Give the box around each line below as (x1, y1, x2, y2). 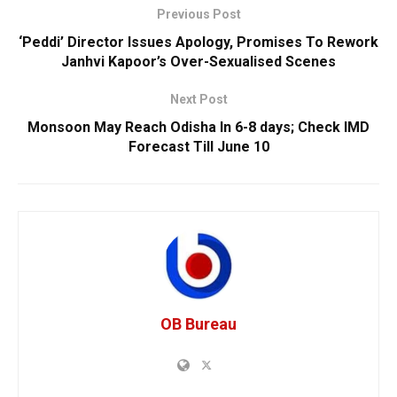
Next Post (169, 92, 228, 107)
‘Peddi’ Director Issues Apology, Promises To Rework (19, 34, 378, 51)
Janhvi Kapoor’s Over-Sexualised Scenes (61, 53, 336, 71)
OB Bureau (160, 315, 237, 334)
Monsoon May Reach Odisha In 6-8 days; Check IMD (27, 119, 370, 136)
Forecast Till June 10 (128, 138, 269, 156)
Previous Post (156, 7, 241, 22)
